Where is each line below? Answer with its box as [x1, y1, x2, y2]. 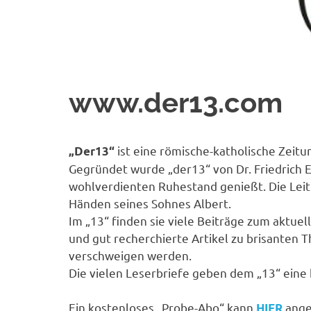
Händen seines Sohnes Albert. [69, 195, 232, 210]
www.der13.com [69, 86, 283, 119]
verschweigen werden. [69, 247, 192, 262]
